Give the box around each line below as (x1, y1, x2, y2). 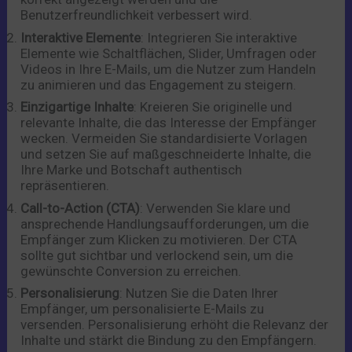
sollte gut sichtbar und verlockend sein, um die (20, 247, 294, 263)
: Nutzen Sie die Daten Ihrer (119, 285, 279, 302)
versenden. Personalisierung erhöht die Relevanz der (20, 317, 329, 333)
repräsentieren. (20, 178, 110, 194)
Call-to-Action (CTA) (20, 200, 141, 216)
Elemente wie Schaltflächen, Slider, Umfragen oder (20, 45, 317, 61)
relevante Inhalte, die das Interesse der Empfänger (20, 115, 317, 131)
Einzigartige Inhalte (20, 99, 134, 115)
